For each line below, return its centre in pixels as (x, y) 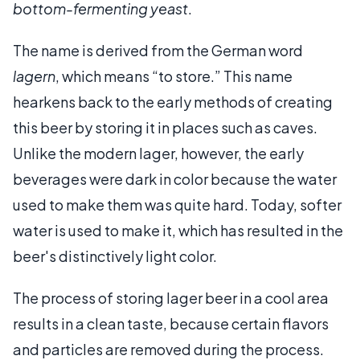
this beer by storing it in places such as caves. (165, 127)
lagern (34, 76)
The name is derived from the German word (158, 50)
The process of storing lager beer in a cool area (171, 297)
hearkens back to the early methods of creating (173, 101)
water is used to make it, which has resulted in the (178, 230)
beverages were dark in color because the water (175, 178)
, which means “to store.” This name (174, 76)
